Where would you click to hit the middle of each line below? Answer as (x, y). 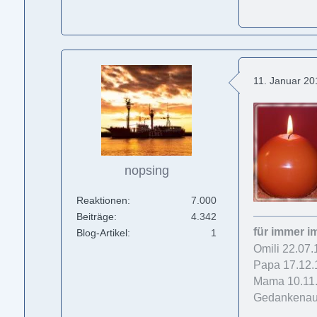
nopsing (146, 171)
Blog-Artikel (102, 233)
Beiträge (96, 217)
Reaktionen (102, 200)
